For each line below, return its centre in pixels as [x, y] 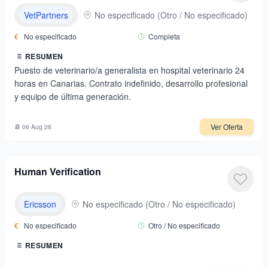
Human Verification [58, 171]
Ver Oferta [227, 127]
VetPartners [46, 15]
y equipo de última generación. [73, 96]
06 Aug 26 [37, 127]
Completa [164, 36]
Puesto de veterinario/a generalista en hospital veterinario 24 [130, 70]
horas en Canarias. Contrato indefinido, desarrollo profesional [131, 83]
